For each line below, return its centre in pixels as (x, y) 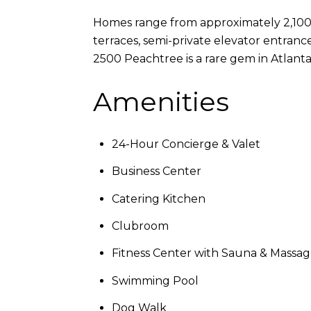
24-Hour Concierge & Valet (186, 144)
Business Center (156, 171)
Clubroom (140, 226)
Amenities (161, 101)
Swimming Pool (155, 280)
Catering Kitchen (158, 199)
